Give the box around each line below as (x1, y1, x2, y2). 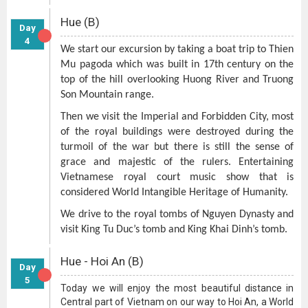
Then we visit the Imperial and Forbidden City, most (60, 111, 294, 122)
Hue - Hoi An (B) (60, 254, 144, 268)
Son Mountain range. (60, 89, 155, 100)
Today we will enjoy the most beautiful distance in (60, 283, 294, 294)
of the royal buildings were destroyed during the (60, 126, 294, 137)
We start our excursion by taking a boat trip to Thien (60, 44, 294, 55)
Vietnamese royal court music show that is (60, 172, 294, 183)
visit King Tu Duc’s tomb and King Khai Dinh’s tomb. (60, 224, 288, 235)
